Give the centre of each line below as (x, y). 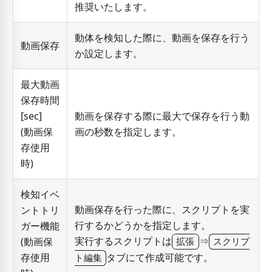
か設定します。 (108, 54)
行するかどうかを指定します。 (142, 226)
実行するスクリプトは (123, 241)
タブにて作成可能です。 (160, 258)
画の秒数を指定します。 (128, 132)
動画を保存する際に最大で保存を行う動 (162, 116)
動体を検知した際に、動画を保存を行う (162, 38)
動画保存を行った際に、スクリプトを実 (162, 210)
